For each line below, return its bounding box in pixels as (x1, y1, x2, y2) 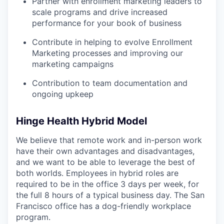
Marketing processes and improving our (32, 47, 183, 58)
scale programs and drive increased (32, 6, 167, 17)
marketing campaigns (32, 58, 113, 69)
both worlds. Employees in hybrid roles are (16, 167, 178, 178)
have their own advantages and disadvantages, (16, 145, 194, 156)
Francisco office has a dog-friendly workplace (16, 200, 191, 211)
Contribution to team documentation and (32, 77, 187, 88)
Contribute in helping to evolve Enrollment (32, 36, 192, 47)
